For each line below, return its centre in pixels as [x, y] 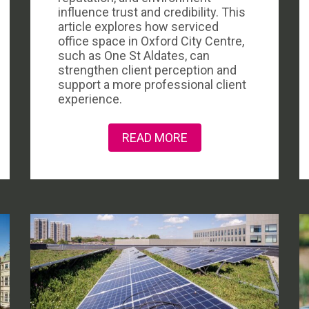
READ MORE [154, 138]
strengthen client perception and [147, 70]
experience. [90, 99]
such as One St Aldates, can [134, 56]
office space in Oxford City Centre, [151, 41]
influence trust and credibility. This [152, 12]
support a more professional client [152, 84]
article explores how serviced [138, 27]
